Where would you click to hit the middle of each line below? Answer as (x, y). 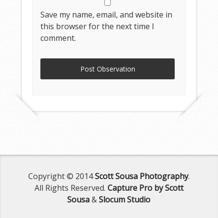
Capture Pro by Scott (145, 188)
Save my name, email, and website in (107, 15)
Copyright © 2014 (61, 176)
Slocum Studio (125, 199)
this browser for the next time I (98, 26)
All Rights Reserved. (71, 188)
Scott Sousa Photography (141, 176)
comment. (58, 38)
